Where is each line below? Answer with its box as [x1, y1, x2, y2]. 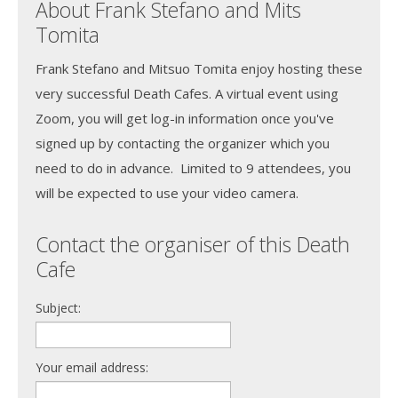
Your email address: [36, 358, 148, 376]
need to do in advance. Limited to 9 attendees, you [36, 158, 351, 177]
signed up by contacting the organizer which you [36, 133, 330, 152]
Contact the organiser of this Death [36, 229, 350, 259]
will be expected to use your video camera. [36, 183, 309, 202]
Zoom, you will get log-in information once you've [36, 108, 334, 127]
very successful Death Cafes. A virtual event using [36, 84, 338, 102]
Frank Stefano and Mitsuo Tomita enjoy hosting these [36, 59, 362, 77]
